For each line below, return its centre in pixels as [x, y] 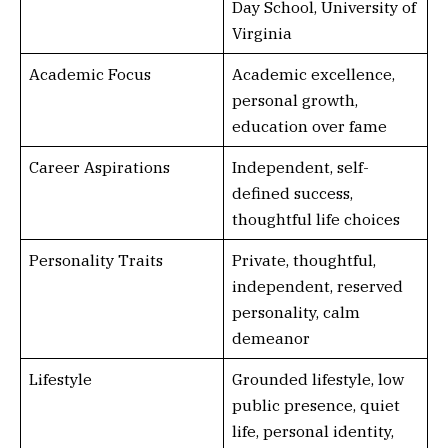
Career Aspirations [99, 167]
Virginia [261, 33]
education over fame [309, 126]
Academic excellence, [313, 74]
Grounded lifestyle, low [317, 379]
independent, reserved [317, 286]
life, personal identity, [312, 431]
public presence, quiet [315, 405]
